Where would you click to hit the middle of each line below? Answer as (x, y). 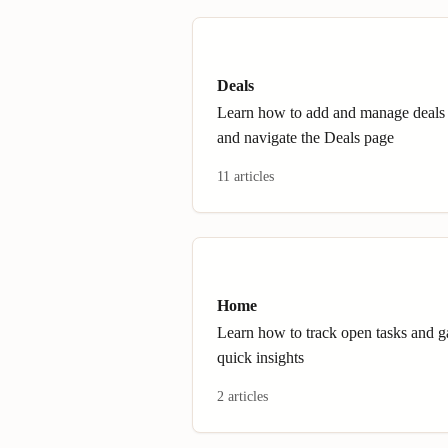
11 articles (245, 176)
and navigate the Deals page (305, 137)
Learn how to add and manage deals (331, 112)
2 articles (242, 396)
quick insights (260, 357)
